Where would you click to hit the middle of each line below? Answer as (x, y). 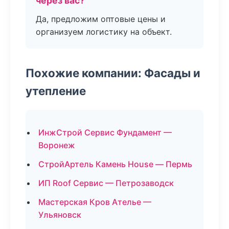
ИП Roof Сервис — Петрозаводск (106, 183)
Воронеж (57, 145)
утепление (56, 91)
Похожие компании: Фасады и (113, 73)
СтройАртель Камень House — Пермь (115, 164)
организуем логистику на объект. (104, 32)
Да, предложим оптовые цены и (101, 19)
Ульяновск (60, 215)
